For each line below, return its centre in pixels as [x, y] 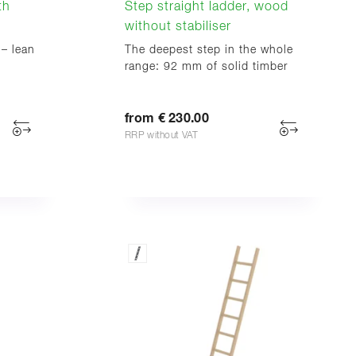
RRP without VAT [162, 135]
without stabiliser [178, 27]
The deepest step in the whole [209, 50]
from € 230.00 [167, 118]
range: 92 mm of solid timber [206, 66]
